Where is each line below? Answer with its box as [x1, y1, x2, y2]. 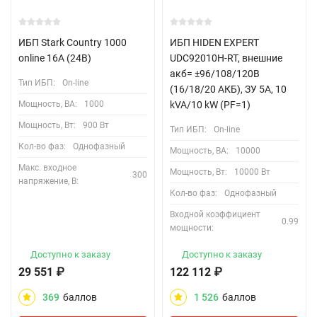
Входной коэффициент [170, 209, 260, 219]
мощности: [170, 223, 214, 233]
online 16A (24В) [18, 52, 91, 64]
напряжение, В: [18, 176, 79, 186]
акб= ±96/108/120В [170, 68, 260, 79]
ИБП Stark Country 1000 [18, 37, 127, 48]
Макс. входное [18, 163, 76, 173]
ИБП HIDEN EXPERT [170, 37, 259, 48]
